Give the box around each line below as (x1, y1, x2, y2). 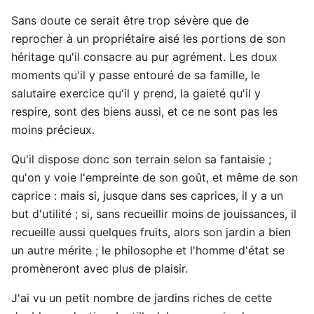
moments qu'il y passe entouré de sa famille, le (11, 67, 260, 82)
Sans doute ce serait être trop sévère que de (11, 13, 249, 27)
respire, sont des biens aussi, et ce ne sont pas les (11, 104, 278, 118)
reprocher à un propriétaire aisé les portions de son (11, 31, 285, 46)
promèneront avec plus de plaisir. (11, 261, 188, 275)
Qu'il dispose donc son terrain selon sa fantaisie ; (11, 151, 271, 166)
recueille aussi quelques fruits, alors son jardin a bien (11, 224, 291, 239)
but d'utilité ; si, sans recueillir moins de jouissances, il (11, 206, 296, 221)
